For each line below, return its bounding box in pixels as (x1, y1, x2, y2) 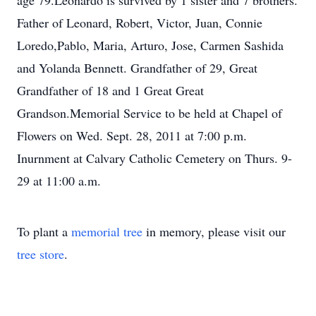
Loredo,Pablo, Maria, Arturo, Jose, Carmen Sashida (17, 37, 284, 54)
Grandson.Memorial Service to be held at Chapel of (17, 104, 282, 121)
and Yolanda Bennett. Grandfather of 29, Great (17, 59, 257, 76)
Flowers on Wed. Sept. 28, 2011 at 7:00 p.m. (17, 127, 247, 144)
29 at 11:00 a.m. (17, 172, 101, 189)
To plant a (17, 223, 71, 240)
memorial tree (71, 223, 142, 240)
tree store (17, 245, 64, 262)
